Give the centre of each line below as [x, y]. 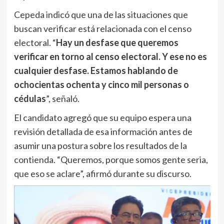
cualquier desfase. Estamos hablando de [96, 70]
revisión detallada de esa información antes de [103, 131]
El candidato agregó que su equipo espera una [102, 117]
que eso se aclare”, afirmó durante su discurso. [102, 173]
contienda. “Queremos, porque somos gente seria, [111, 159]
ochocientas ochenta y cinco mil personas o [101, 84]
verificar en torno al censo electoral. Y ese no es [110, 56]
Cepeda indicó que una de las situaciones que [101, 14]
